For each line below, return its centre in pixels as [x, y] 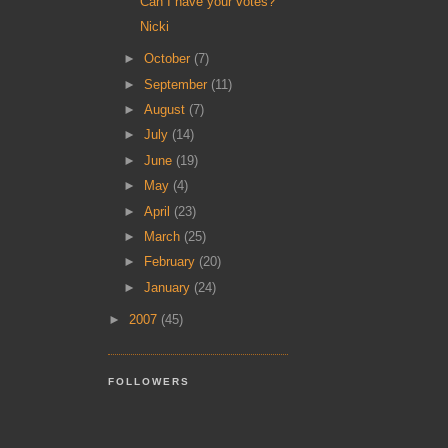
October [169, 59]
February [172, 262]
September [178, 84]
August [167, 109]
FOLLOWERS [149, 381]
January [169, 287]
